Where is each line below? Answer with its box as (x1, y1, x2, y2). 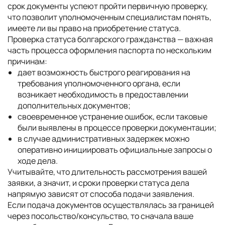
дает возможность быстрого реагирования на (18, 67, 190, 78)
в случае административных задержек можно (18, 133, 189, 144)
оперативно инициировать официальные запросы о (18, 144, 212, 155)
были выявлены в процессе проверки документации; (18, 122, 216, 133)
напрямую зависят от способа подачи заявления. (8, 188, 194, 199)
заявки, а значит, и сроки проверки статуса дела (8, 177, 189, 188)
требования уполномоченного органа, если (18, 78, 180, 89)
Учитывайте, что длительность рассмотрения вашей (8, 166, 207, 177)
